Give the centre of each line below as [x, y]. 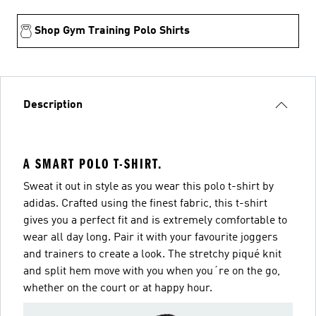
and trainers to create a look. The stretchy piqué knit [152, 254]
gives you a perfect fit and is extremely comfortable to [155, 220]
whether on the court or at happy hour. [118, 288]
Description [53, 105]
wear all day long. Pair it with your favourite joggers [151, 237]
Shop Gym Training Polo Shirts [112, 31]
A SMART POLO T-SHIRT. [93, 164]
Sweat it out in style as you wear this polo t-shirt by [148, 187]
